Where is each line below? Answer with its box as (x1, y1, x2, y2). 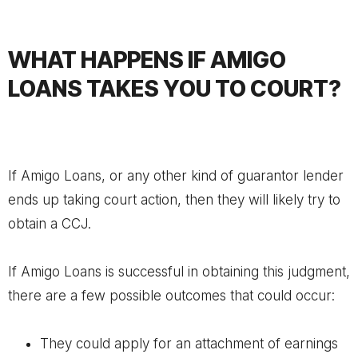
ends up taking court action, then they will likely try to (8, 192, 340, 208)
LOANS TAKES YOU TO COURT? (8, 75, 341, 102)
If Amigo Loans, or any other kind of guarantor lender (8, 168, 344, 184)
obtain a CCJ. (8, 216, 91, 232)
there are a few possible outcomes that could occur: (8, 288, 335, 304)
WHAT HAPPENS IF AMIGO (8, 46, 286, 74)
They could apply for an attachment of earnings (40, 336, 338, 352)
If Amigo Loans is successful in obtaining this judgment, (8, 264, 350, 280)
